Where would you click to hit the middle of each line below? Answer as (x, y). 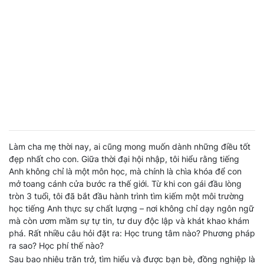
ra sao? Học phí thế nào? (56, 245)
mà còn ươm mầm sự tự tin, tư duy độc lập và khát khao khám (129, 221)
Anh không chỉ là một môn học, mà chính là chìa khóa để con (125, 171)
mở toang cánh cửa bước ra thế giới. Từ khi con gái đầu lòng (125, 184)
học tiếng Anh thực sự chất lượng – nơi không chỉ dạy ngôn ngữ (131, 208)
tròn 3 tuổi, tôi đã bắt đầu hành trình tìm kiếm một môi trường (126, 196)
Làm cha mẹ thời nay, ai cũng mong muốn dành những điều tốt (130, 146)
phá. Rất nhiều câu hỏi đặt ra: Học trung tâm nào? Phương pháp (132, 233)
